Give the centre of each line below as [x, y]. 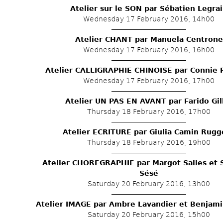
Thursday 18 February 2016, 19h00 [149, 142]
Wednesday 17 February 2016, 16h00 [149, 50]
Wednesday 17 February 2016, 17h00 [149, 81]
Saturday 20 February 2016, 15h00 [149, 215]
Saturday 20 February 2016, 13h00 [149, 184]
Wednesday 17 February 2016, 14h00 [149, 19]
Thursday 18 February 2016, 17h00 [149, 111]
